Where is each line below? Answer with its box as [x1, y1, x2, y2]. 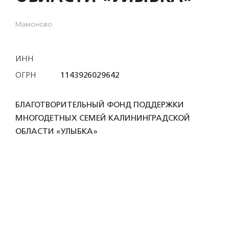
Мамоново [15, 20, 52, 29]
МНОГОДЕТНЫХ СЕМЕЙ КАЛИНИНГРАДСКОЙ [15, 113, 190, 123]
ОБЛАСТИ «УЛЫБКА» [15, 126, 98, 136]
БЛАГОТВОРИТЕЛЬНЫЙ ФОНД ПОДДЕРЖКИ [15, 100, 184, 109]
